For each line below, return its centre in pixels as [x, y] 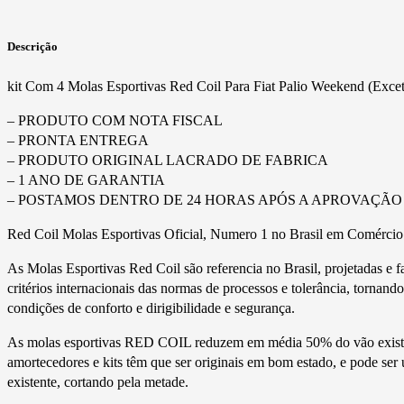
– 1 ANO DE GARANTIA [86, 179]
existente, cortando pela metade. [98, 381]
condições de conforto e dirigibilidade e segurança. [151, 308]
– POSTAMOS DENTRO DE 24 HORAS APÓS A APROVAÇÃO [205, 199]
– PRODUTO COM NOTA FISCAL [115, 120]
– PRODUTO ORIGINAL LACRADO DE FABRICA [168, 160]
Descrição [32, 46]
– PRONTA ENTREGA [78, 140]
